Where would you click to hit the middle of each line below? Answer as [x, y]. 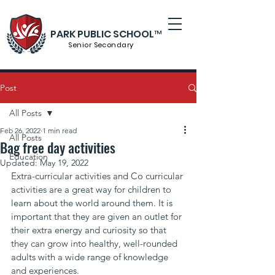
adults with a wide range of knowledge [91, 257]
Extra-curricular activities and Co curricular [98, 176]
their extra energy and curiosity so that [90, 230]
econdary [117, 45]
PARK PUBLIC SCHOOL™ [106, 34]
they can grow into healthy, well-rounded [95, 243]
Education [29, 157]
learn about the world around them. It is [93, 203]
